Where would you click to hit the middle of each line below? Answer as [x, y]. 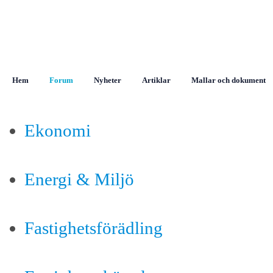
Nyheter [108, 80]
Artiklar [156, 80]
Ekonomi [58, 130]
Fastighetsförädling [94, 228]
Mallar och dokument [229, 80]
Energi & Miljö [79, 179]
